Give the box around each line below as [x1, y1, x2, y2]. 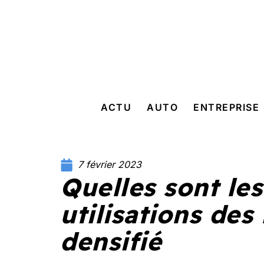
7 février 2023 [78, 159, 141, 170]
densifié [60, 226, 161, 257]
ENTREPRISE [193, 101, 259, 113]
